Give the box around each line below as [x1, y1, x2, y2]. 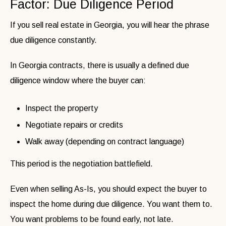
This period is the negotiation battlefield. [10, 159, 153, 168]
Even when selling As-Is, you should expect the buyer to [10, 184, 207, 193]
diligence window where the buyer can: [10, 76, 146, 85]
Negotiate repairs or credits [25, 120, 123, 129]
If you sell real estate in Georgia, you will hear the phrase [10, 20, 209, 29]
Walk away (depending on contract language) [25, 137, 184, 146]
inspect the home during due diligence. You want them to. [10, 199, 212, 208]
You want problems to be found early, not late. [10, 214, 174, 223]
